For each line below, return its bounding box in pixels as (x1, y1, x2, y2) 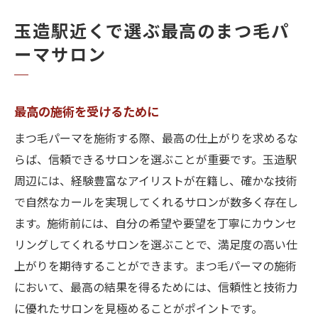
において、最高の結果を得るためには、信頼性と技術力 (14, 279, 297, 298)
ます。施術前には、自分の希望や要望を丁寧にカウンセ (14, 215, 297, 234)
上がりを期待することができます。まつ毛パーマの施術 (14, 258, 297, 277)
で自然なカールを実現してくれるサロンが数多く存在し (14, 194, 298, 213)
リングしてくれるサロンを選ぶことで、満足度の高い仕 (14, 236, 297, 256)
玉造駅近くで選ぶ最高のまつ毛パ (14, 18, 290, 47)
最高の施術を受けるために (14, 102, 159, 123)
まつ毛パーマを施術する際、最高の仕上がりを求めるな (14, 130, 298, 149)
